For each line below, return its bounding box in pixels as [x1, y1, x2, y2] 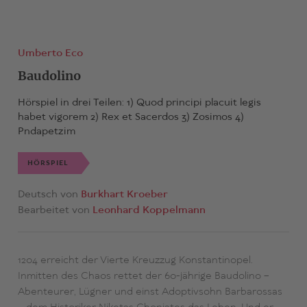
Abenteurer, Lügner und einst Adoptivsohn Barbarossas [17, 285, 282, 299]
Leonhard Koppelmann [92, 204, 206, 218]
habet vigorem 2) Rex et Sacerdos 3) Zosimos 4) [17, 110, 244, 125]
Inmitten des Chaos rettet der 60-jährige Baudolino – [17, 269, 269, 284]
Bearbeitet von [17, 204, 93, 218]
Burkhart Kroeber [80, 188, 168, 202]
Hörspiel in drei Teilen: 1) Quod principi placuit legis [17, 96, 261, 110]
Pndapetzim [17, 125, 75, 139]
